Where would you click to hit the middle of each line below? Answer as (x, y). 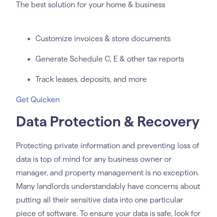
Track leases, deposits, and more (91, 79)
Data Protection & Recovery (108, 121)
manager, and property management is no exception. (107, 172)
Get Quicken (38, 99)
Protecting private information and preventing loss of (107, 145)
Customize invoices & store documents (103, 38)
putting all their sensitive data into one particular (99, 200)
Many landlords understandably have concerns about (108, 186)
